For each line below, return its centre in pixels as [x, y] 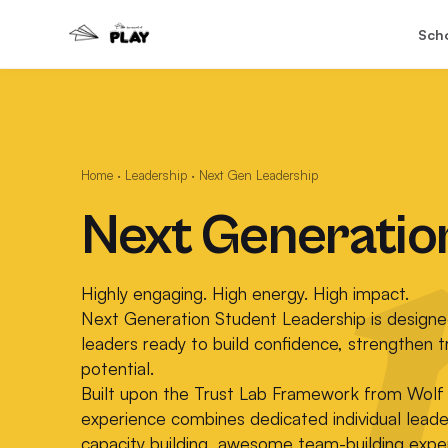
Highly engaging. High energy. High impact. [244, 293]
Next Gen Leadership [258, 175]
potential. [117, 368]
